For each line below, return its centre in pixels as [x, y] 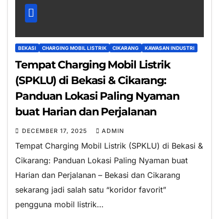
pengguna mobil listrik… [59, 204]
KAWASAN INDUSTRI [170, 48]
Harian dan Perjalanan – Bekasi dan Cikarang [98, 175]
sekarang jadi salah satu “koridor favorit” [91, 189]
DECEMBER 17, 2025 [55, 131]
